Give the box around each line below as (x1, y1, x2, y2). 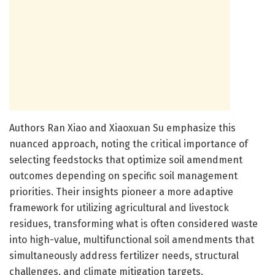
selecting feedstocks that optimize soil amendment (9, 153, 242, 166)
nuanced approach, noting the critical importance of (9, 137, 248, 150)
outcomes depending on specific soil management (9, 169, 238, 182)
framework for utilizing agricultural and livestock (9, 201, 229, 214)
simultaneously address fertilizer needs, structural (9, 249, 239, 261)
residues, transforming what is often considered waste (9, 217, 258, 230)
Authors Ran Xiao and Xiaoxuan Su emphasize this (9, 122, 236, 134)
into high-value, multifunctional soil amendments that (9, 233, 254, 246)
